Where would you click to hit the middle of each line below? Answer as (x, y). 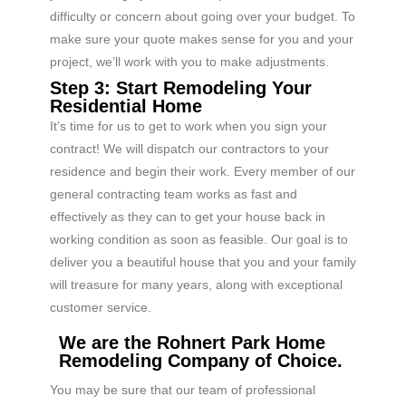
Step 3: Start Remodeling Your (181, 87)
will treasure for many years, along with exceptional (196, 284)
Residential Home (126, 106)
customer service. (101, 307)
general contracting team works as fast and (174, 193)
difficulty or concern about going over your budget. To (203, 16)
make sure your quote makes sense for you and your (202, 39)
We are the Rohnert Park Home (192, 342)
